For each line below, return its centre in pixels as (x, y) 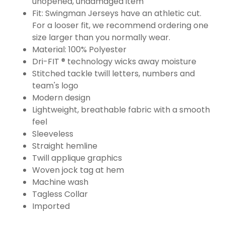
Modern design (61, 97)
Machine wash (60, 182)
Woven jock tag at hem (78, 170)
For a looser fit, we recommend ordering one (120, 25)
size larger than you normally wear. (101, 37)
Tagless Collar (60, 194)
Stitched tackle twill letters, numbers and (114, 73)
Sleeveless (53, 134)
